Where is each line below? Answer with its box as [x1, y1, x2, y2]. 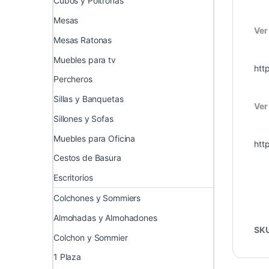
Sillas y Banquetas [53, 94, 124, 104]
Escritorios [53, 172, 93, 183]
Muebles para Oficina [53, 133, 136, 144]
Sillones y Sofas [53, 113, 113, 124]
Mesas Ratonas [53, 34, 112, 45]
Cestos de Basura [53, 153, 121, 163]
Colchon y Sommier [53, 232, 128, 243]
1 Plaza [53, 252, 82, 262]
